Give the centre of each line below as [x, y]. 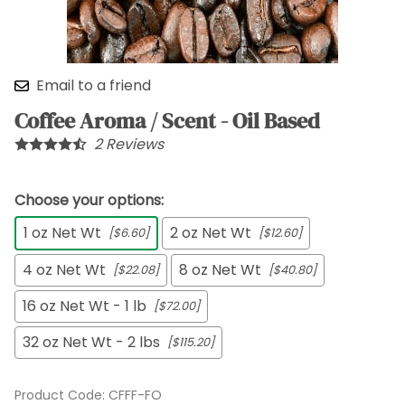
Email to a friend [94, 86]
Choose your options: [89, 201]
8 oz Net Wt [220, 270]
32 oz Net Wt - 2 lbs [91, 343]
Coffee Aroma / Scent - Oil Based [167, 121]
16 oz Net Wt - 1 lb [85, 306]
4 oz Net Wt [64, 270]
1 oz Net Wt [62, 233]
